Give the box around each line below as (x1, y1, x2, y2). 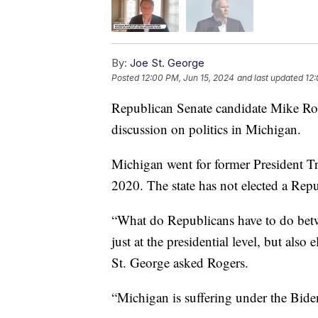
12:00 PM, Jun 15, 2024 (141, 72, 234, 84)
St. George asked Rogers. (111, 253, 248, 272)
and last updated (237, 72, 303, 84)
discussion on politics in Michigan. (111, 120, 301, 138)
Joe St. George (130, 56, 204, 70)
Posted (111, 72, 141, 84)
